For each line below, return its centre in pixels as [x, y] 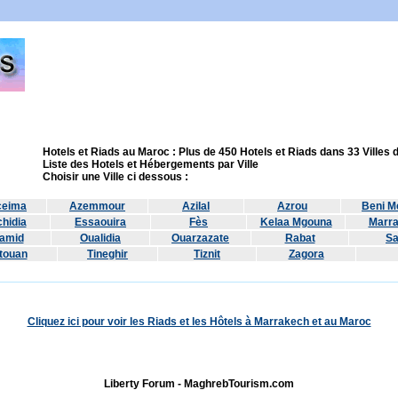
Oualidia [100, 238]
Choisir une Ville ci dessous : [115, 177]
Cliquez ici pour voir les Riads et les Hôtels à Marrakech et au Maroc [199, 322]
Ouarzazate [200, 238]
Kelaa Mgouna [296, 222]
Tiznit [207, 254]
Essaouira [100, 222]
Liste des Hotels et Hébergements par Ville [151, 164]
